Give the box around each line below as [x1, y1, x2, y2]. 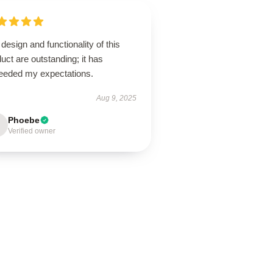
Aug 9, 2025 [96, 94, 136, 102]
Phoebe [8, 115, 40, 125]
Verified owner [8, 127, 56, 135]
